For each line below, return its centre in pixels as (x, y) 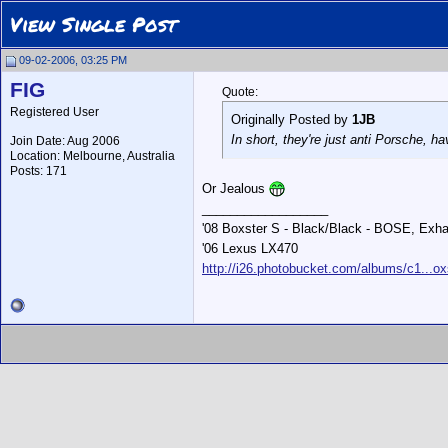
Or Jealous (235, 188)
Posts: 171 (38, 171)
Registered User (54, 112)
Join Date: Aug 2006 (65, 141)
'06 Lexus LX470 (250, 248)
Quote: (240, 92)
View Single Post (93, 24)
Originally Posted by (291, 119)
